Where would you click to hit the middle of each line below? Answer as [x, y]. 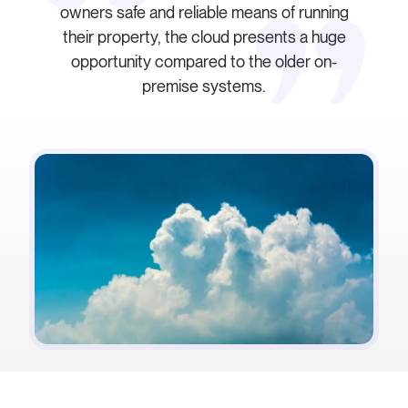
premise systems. [204, 87]
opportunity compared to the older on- [204, 62]
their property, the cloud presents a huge [204, 37]
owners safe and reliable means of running [204, 13]
